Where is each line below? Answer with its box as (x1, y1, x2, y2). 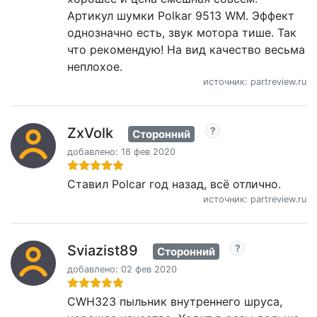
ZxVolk (67, 125, 113, 142)
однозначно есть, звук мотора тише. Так (67, 25, 296, 40)
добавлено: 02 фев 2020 (67, 263, 177, 275)
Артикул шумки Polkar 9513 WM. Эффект (67, 8, 294, 23)
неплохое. (67, 59, 122, 74)
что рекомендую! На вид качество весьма (67, 42, 305, 57)
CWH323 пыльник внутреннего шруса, (67, 294, 282, 309)
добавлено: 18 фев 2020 (67, 146, 175, 157)
